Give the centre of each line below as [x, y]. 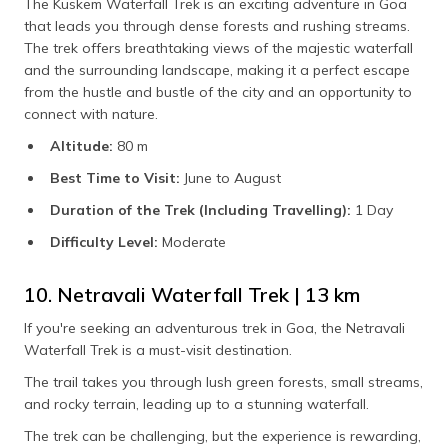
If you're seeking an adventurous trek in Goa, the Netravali [214, 328]
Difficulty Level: [104, 242]
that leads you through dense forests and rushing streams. [217, 26]
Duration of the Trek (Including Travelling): [200, 210]
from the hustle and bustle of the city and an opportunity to [218, 92]
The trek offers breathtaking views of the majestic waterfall [218, 48]
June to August [230, 178]
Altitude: [83, 146]
